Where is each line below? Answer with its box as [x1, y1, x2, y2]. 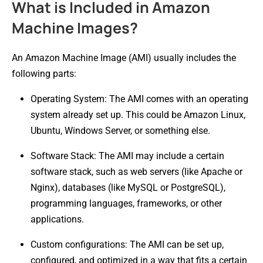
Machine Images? [12, 17, 138, 38]
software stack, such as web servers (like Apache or [31, 166, 242, 177]
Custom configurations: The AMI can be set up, [31, 238, 224, 250]
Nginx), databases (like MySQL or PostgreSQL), [31, 181, 225, 193]
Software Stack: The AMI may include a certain [31, 150, 224, 161]
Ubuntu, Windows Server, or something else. [31, 124, 210, 136]
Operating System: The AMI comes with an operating [31, 93, 248, 104]
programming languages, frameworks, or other [31, 197, 222, 209]
